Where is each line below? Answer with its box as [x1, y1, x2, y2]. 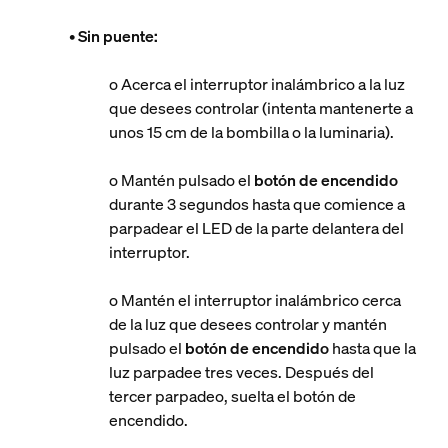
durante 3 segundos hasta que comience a [108, 193, 405, 215]
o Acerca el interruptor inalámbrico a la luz [108, 73, 405, 95]
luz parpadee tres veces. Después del [108, 361, 374, 383]
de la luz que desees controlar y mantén [108, 313, 387, 335]
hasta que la [328, 337, 416, 359]
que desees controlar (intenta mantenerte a [108, 97, 413, 119]
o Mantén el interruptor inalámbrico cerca [108, 289, 401, 311]
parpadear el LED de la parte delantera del [108, 217, 404, 239]
